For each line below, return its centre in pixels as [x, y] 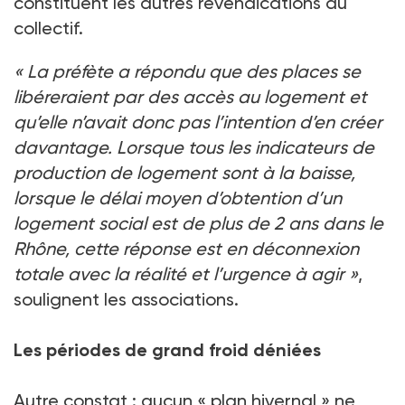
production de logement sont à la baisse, [184, 173]
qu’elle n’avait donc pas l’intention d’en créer [198, 122]
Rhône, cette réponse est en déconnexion [186, 249]
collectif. [48, 28]
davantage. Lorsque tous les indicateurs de [194, 148]
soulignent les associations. [126, 300]
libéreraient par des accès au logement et [190, 97]
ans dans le [336, 224]
